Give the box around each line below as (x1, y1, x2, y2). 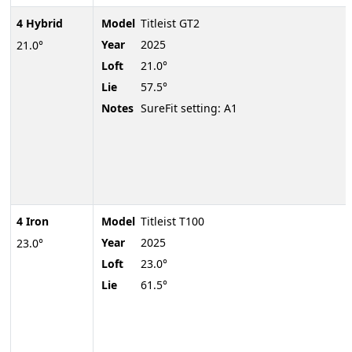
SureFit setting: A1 (141, 101, 237, 116)
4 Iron (16, 214, 49, 229)
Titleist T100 (141, 214, 204, 229)
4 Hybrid (16, 16, 63, 31)
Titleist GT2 (141, 16, 200, 31)
